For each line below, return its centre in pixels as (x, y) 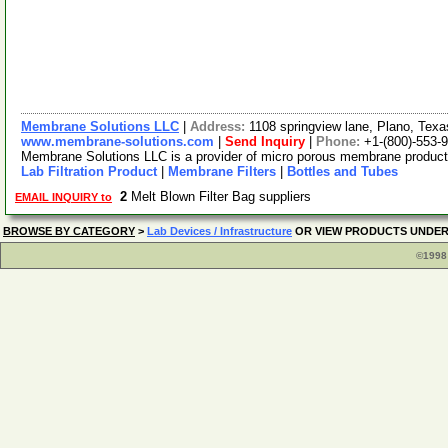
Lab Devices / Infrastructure (219, 231)
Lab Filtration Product (89, 171)
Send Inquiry (265, 141)
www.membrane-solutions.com (117, 141)
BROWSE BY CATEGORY (69, 231)
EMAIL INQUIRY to (63, 197)
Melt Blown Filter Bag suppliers (223, 196)
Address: (219, 126)
